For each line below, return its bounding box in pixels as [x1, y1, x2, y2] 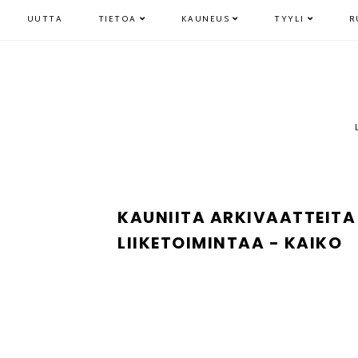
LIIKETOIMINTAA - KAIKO [117, 232, 342, 254]
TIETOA [97, 12, 137, 27]
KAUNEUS [181, 12, 230, 27]
